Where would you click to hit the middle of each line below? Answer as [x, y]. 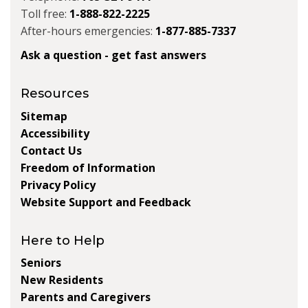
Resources [55, 93]
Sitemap [44, 116]
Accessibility [55, 133]
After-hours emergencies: [88, 31]
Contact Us [51, 150]
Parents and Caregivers [86, 297]
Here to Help [63, 240]
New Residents [62, 280]
